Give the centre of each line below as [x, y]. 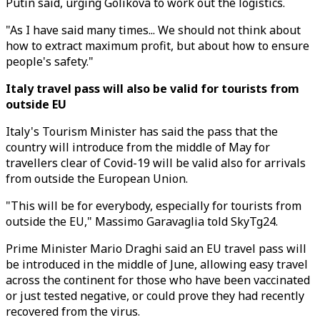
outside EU [36, 104]
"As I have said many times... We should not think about [153, 30]
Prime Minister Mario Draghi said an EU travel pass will [156, 249]
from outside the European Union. [97, 179]
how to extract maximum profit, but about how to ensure [157, 46]
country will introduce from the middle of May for [138, 147]
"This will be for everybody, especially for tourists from [154, 206]
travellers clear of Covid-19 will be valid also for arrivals [156, 163]
